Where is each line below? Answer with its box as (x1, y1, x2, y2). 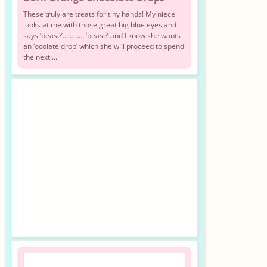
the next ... (23, 52, 57, 61)
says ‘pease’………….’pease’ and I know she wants (23, 30, 181, 40)
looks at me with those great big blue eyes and (23, 20, 176, 29)
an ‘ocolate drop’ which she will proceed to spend (23, 41, 184, 51)
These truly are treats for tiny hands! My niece (23, 9, 175, 18)
